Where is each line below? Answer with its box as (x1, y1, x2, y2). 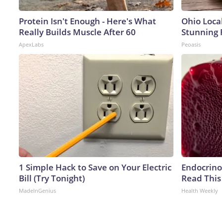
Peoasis (181, 40, 201, 48)
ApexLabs (19, 40, 44, 48)
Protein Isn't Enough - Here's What (19, 15, 156, 27)
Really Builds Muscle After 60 (19, 26, 136, 38)
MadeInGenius (19, 186, 56, 194)
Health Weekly (181, 186, 218, 194)
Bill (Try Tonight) (19, 172, 85, 184)
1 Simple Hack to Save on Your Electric (19, 161, 171, 173)
